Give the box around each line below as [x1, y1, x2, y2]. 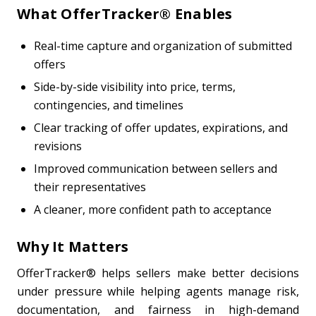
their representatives [34, 179, 146, 195]
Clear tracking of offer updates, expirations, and [34, 120, 288, 135]
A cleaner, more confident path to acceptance [34, 202, 272, 217]
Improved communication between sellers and [34, 161, 277, 176]
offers [34, 56, 66, 72]
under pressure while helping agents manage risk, [17, 284, 299, 299]
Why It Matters [17, 237, 129, 256]
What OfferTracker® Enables [17, 4, 233, 23]
